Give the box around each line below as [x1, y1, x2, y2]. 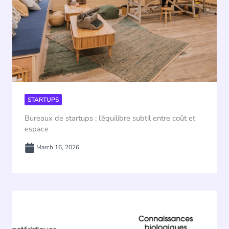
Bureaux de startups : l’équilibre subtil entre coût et [25, 112, 195, 123]
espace [25, 123, 49, 134]
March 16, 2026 [35, 143, 79, 151]
